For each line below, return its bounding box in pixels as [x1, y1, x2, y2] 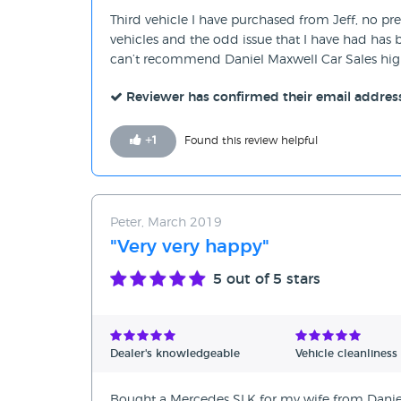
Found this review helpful [184, 135, 318, 147]
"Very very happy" [110, 238, 269, 257]
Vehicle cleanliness [295, 348, 397, 360]
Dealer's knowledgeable [110, 348, 240, 360]
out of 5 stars [222, 272, 320, 287]
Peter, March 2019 [110, 217, 222, 230]
